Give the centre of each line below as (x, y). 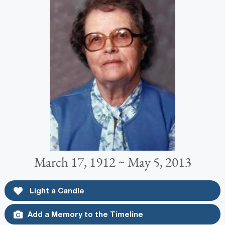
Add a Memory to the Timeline (85, 214)
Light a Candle (56, 190)
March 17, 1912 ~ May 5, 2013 (113, 162)
